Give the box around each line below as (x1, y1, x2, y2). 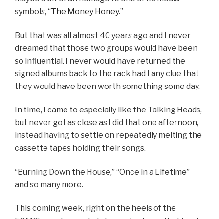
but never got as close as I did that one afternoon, (15, 118, 198, 128)
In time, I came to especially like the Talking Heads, (15, 105, 202, 115)
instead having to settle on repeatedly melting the (15, 131, 202, 140)
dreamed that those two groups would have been (15, 43, 197, 53)
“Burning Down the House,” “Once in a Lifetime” (15, 167, 190, 176)
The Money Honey (51, 7, 119, 17)
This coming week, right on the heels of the (15, 203, 176, 213)
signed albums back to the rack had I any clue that (15, 68, 199, 78)
